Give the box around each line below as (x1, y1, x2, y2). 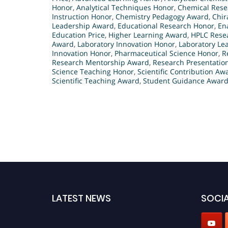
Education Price (52, 30, 105, 40)
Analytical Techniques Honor (76, 3, 174, 13)
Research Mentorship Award (52, 58, 149, 68)
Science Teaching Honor (52, 67, 134, 77)
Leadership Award (52, 21, 114, 31)
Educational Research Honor (118, 21, 214, 31)
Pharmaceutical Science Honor (115, 48, 218, 59)
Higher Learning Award (108, 30, 187, 40)
